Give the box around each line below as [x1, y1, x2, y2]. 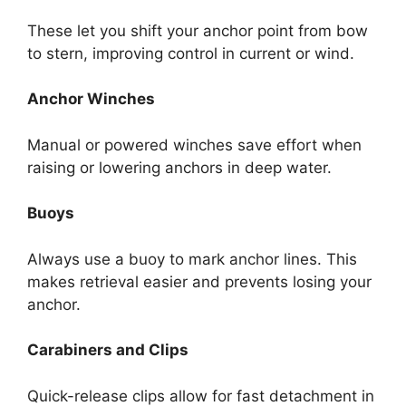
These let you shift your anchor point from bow [27, 21, 368, 40]
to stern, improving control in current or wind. [27, 43, 354, 63]
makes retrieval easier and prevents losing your [27, 272, 372, 291]
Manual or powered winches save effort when [27, 135, 362, 154]
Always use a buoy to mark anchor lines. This [27, 249, 357, 268]
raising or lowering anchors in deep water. [27, 158, 332, 177]
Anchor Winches [27, 90, 155, 109]
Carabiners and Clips [27, 341, 188, 360]
